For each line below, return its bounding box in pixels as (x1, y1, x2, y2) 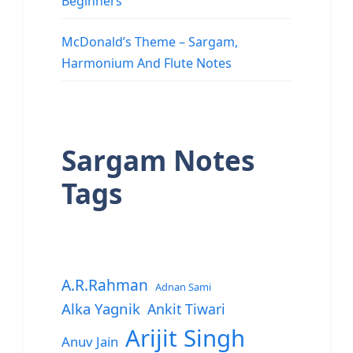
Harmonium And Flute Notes (61, 54, 232, 72)
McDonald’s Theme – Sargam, (61, 33, 238, 51)
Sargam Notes (61, 142, 255, 180)
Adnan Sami (155, 280, 211, 295)
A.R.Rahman (61, 274, 148, 296)
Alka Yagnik (61, 299, 140, 319)
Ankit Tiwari (147, 299, 225, 319)
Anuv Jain (61, 333, 118, 351)
